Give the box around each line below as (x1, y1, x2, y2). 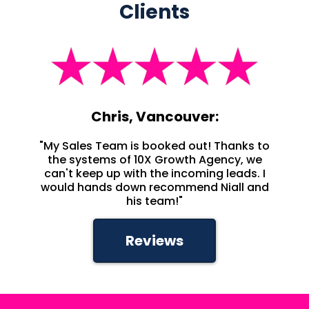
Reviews (126, 231, 183, 250)
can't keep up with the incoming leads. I (43, 166, 266, 181)
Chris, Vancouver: (90, 107, 219, 126)
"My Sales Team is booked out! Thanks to (39, 138, 270, 154)
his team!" (126, 193, 183, 209)
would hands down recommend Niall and (40, 179, 269, 195)
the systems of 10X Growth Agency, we (47, 152, 262, 168)
